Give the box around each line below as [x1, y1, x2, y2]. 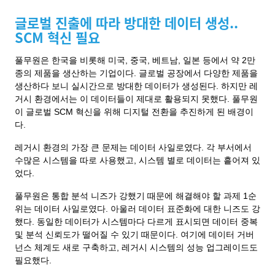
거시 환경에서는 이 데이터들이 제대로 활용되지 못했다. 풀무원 [15, 94, 258, 104]
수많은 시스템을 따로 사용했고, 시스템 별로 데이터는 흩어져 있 [15, 155, 260, 165]
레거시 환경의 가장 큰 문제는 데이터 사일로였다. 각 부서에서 [15, 142, 252, 152]
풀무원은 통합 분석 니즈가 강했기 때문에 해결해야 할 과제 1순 [15, 191, 257, 201]
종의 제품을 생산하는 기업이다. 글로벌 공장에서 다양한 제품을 [15, 68, 258, 78]
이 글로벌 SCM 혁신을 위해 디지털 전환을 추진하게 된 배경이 [15, 107, 254, 117]
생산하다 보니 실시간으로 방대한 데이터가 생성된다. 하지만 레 [15, 81, 258, 91]
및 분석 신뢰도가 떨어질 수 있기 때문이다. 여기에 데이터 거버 [15, 230, 254, 239]
